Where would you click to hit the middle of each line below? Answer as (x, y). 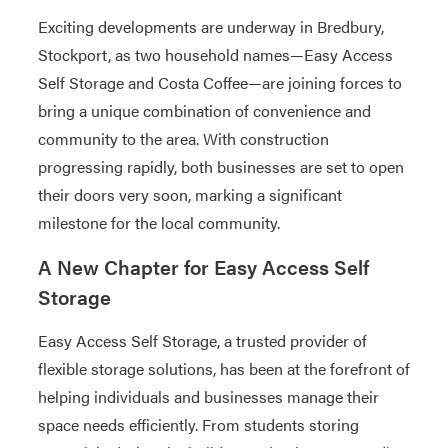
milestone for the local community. (158, 222)
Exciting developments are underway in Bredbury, (210, 26)
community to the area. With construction (183, 138)
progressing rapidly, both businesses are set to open (220, 166)
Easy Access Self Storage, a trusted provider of (202, 340)
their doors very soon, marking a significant (189, 194)
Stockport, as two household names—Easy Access (215, 54)
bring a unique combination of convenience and (204, 110)
